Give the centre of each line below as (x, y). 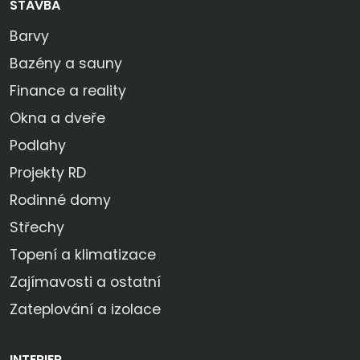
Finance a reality (68, 91)
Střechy (37, 228)
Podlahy (38, 146)
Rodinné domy (60, 200)
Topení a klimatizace (83, 255)
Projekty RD (48, 173)
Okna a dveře (57, 119)
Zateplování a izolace (85, 310)
